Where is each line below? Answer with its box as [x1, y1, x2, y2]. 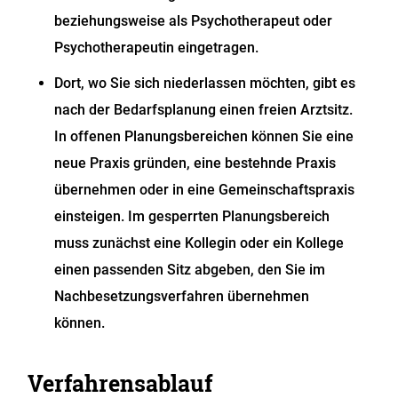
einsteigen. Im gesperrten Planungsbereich [54, 208, 330, 225]
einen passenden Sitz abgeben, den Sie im [54, 261, 326, 278]
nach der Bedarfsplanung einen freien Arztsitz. [54, 101, 354, 118]
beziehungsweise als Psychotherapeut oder [54, 12, 333, 29]
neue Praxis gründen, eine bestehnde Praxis [54, 155, 337, 171]
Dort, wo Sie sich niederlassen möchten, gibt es [54, 75, 356, 92]
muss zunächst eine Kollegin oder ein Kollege [54, 235, 345, 251]
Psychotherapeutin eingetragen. [54, 39, 259, 56]
